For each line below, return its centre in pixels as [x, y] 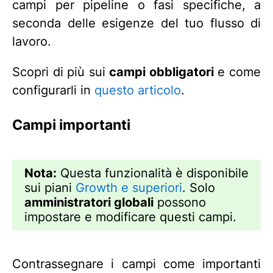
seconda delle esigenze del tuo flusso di [136, 23]
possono [180, 202]
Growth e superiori [129, 187]
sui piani [50, 187]
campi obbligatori [161, 72]
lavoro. [32, 42]
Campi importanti [71, 124]
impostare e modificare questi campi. [130, 217]
